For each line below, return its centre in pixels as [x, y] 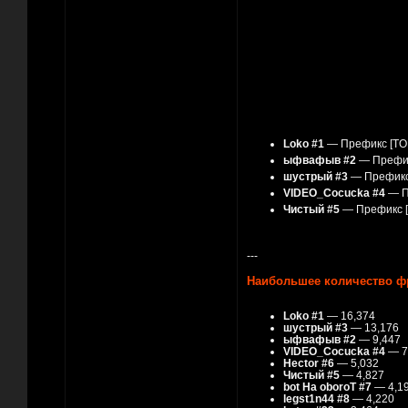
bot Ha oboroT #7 [327, 387]
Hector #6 [309, 363]
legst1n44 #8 [316, 399]
